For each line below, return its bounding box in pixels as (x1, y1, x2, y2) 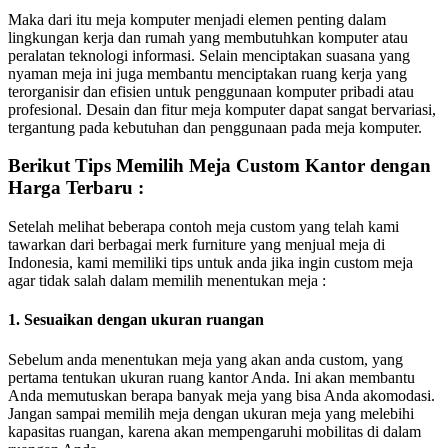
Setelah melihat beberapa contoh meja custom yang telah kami (8, 218, 399, 236)
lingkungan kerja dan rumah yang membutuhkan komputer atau (8, 28, 408, 46)
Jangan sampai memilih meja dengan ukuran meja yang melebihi (8, 404, 414, 422)
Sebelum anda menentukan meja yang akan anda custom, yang (8, 350, 403, 368)
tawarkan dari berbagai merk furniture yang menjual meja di (8, 236, 385, 254)
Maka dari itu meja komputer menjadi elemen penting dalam (8, 10, 386, 28)
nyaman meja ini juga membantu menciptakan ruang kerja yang (8, 64, 407, 82)
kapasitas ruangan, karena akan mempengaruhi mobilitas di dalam (8, 422, 421, 440)
